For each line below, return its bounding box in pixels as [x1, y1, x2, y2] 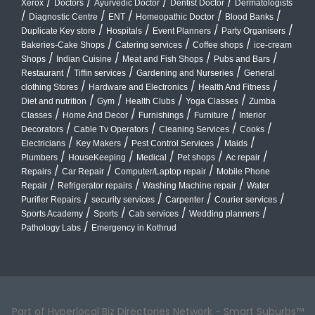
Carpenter [165, 194, 204, 205]
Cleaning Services [159, 124, 229, 134]
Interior [239, 110, 266, 120]
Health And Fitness [198, 82, 270, 92]
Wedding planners [189, 208, 259, 219]
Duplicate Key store [21, 25, 96, 36]
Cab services [129, 208, 179, 219]
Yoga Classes [186, 96, 238, 106]
